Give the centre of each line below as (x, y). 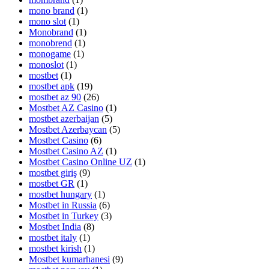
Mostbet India (55, 227)
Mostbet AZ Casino (66, 108)
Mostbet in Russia (63, 205)
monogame (50, 54)
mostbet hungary (60, 195)
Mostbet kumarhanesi (69, 259)
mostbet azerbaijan (64, 119)
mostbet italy (53, 238)
